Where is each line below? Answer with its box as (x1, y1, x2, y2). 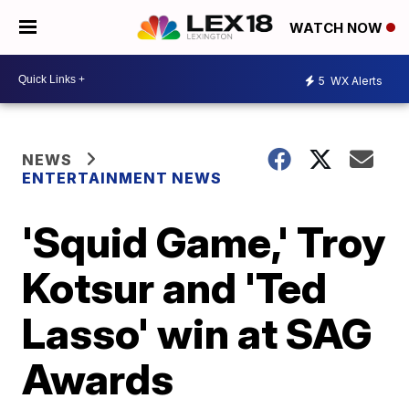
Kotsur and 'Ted (22, 262, 328, 313)
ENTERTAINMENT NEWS (22, 169, 223, 187)
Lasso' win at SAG (22, 308, 372, 359)
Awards (22, 353, 174, 404)
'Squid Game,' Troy (22, 216, 386, 267)
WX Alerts (328, 73, 383, 88)
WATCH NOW (289, 19, 386, 37)
